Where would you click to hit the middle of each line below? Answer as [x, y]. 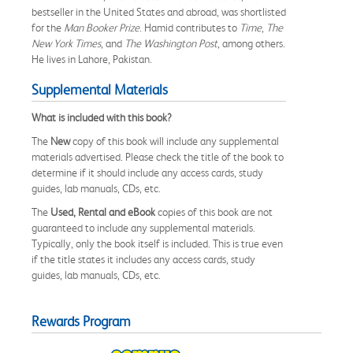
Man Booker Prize [102, 27]
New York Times [66, 43]
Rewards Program [81, 321]
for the [48, 27]
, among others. [251, 43]
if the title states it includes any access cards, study [143, 259]
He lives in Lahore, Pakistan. [92, 59]
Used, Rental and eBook [103, 212]
